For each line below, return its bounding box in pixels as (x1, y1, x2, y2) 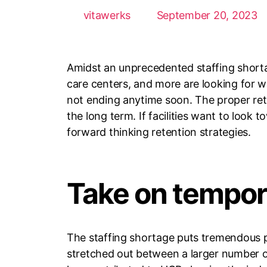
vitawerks (83, 8, 131, 21)
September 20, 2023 (156, 8, 257, 21)
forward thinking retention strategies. (67, 125, 251, 138)
